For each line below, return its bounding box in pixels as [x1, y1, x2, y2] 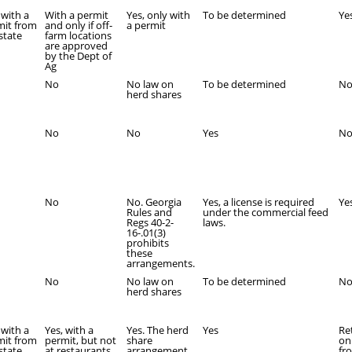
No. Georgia [126, 195, 181, 209]
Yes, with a [45, 323, 93, 337]
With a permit [45, 8, 108, 22]
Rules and [126, 205, 172, 219]
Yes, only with [126, 8, 190, 22]
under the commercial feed [203, 205, 328, 219]
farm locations [45, 28, 112, 42]
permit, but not [45, 333, 116, 347]
